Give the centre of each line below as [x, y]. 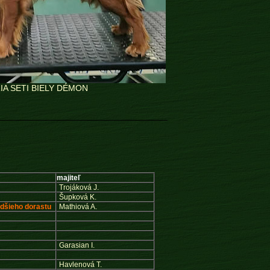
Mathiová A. [78, 207]
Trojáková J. [79, 187]
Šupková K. [77, 197]
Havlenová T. [80, 265]
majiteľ [68, 178]
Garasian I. [77, 245]
